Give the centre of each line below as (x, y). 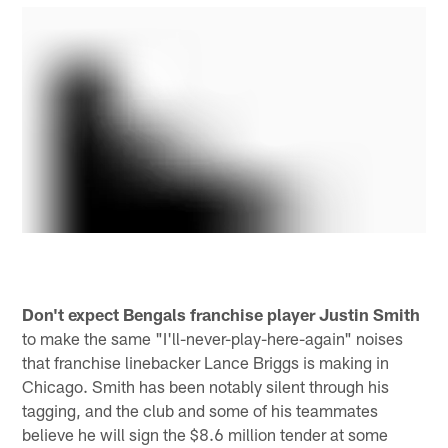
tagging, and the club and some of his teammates (200, 409)
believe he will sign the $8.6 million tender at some (205, 433)
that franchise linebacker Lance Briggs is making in (206, 361)
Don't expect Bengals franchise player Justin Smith (221, 313)
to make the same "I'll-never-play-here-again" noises (213, 337)
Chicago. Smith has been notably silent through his (206, 385)
